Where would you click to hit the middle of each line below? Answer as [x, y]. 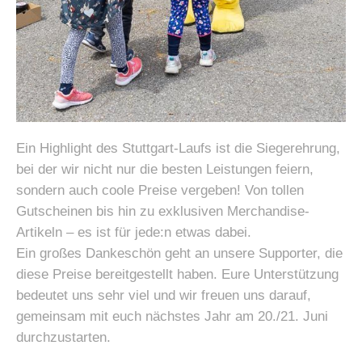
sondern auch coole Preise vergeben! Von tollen [160, 190]
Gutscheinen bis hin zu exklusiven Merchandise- [163, 211]
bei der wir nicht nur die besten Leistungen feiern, [165, 169]
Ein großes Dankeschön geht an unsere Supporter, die [179, 253]
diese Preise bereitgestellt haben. [119, 274]
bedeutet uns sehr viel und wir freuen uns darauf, [164, 295]
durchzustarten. [63, 337]
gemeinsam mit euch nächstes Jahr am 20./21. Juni [172, 316]
